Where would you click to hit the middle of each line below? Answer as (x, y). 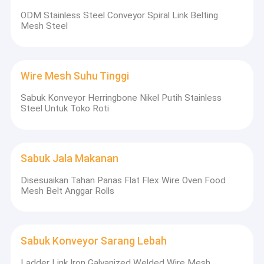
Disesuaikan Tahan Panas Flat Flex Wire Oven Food (123, 180)
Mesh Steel (44, 26)
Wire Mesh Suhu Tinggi (75, 76)
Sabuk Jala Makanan (70, 159)
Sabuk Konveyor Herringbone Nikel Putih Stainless (121, 98)
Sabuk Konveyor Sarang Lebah (94, 241)
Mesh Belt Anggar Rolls (68, 191)
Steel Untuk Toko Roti (65, 109)
